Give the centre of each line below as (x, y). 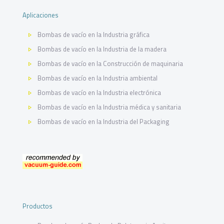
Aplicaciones (40, 15)
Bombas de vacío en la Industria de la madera (102, 49)
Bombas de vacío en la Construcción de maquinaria (110, 63)
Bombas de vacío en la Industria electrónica (99, 92)
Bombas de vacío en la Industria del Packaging (104, 121)
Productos (37, 206)
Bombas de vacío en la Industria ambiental (98, 78)
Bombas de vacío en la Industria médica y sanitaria (109, 107)
